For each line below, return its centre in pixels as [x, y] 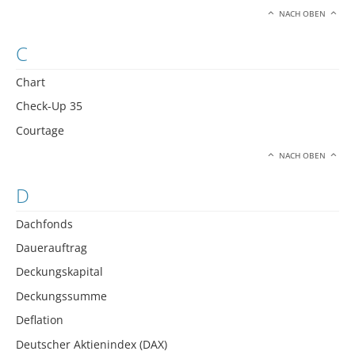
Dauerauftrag [52, 248]
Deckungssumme [61, 296]
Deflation [40, 320]
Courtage [40, 130]
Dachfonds [44, 223]
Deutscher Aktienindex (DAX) [92, 344]
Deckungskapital [59, 272]
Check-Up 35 [49, 106]
